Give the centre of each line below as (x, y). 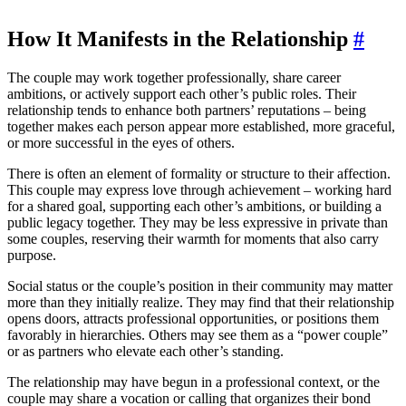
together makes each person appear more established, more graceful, (201, 126)
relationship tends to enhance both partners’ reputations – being (187, 110)
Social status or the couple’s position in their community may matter (200, 285)
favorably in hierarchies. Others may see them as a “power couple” (198, 334)
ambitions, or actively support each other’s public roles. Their (182, 93)
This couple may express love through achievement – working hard (199, 189)
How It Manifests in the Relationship (180, 39)
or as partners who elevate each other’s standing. (145, 351)
